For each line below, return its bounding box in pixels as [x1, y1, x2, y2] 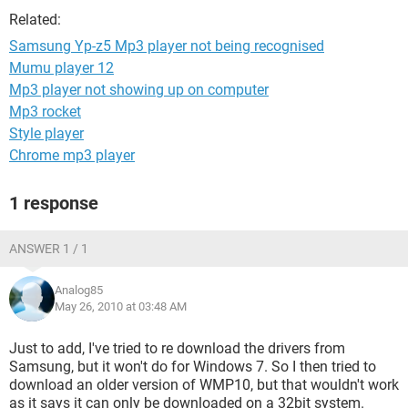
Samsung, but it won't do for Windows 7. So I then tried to [9, 358, 376, 375]
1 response [9, 192, 98, 214]
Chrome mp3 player [9, 147, 135, 164]
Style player [9, 125, 84, 142]
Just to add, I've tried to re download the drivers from [9, 340, 345, 357]
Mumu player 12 [9, 59, 114, 76]
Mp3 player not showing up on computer [9, 81, 269, 98]
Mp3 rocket [9, 103, 81, 120]
